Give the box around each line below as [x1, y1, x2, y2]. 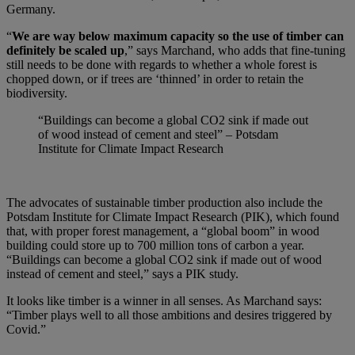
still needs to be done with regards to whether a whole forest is [6, 57, 317, 71]
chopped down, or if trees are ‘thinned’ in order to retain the [6, 71, 303, 86]
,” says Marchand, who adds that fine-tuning [124, 43, 345, 57]
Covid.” [6, 322, 46, 336]
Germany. [6, 2, 55, 16]
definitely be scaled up [6, 43, 124, 57]
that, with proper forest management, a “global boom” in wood [6, 223, 319, 238]
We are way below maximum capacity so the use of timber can [12, 29, 344, 43]
